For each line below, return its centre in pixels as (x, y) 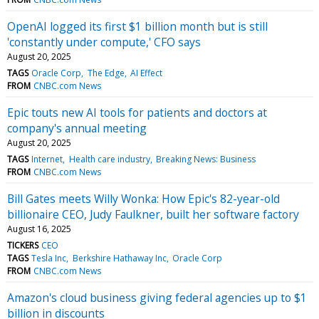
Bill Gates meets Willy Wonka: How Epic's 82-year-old (143, 198)
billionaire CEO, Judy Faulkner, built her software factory (153, 214)
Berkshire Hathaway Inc (119, 258)
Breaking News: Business (205, 159)
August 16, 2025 (39, 229)
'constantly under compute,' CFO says (104, 42)
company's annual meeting (77, 128)
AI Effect (146, 73)
